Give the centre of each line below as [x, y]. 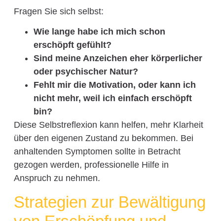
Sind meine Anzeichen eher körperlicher [118, 58]
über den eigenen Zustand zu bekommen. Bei [103, 138]
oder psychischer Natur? [86, 72]
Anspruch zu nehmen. [57, 178]
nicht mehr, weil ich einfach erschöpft [112, 98]
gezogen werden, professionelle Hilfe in [91, 165]
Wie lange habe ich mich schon [99, 32]
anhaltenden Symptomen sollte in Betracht [97, 152]
